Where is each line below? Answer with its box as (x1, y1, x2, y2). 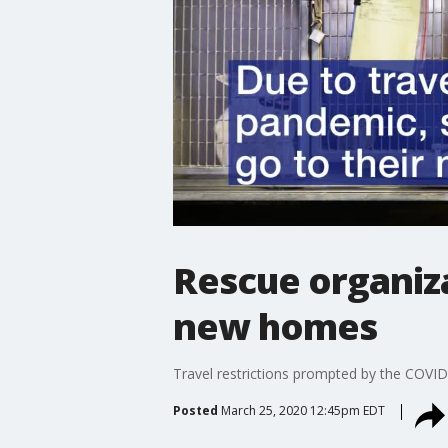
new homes (172, 301, 377, 351)
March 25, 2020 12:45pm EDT (220, 401, 385, 419)
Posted (172, 401, 218, 419)
